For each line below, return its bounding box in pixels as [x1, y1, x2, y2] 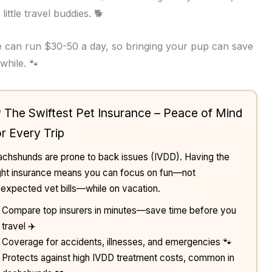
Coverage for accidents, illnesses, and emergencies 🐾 [1, 236, 232, 248]
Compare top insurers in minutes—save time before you [1, 205, 236, 217]
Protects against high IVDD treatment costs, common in [1, 252, 234, 264]
